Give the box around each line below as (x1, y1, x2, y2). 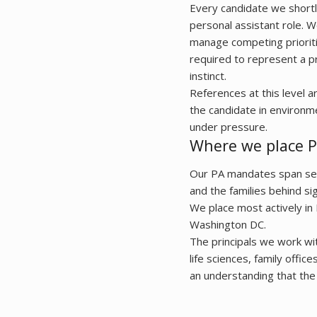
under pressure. (190, 120, 267, 134)
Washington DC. (190, 217, 266, 231)
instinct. (190, 69, 226, 83)
